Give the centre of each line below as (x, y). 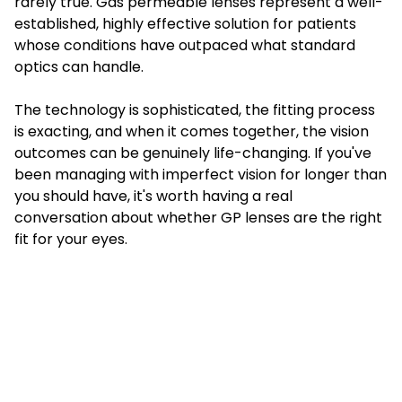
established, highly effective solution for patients (185, 23)
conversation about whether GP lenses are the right (198, 217)
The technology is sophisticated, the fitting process (195, 109)
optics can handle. (79, 66)
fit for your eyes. (71, 239)
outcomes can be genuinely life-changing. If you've (193, 153)
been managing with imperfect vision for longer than (201, 174)
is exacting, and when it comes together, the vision (192, 131)
